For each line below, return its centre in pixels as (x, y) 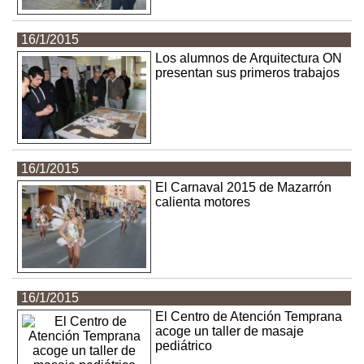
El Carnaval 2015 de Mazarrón (244, 188)
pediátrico (184, 346)
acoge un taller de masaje (230, 331)
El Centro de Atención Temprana (249, 317)
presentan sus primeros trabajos (248, 73)
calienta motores (203, 202)
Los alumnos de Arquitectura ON (249, 58)
